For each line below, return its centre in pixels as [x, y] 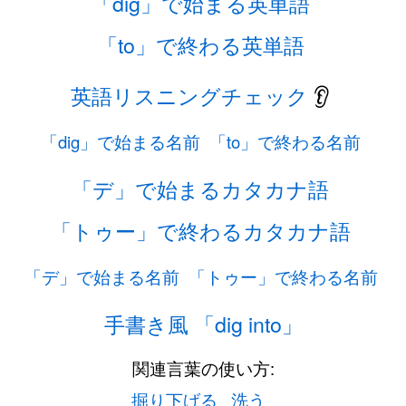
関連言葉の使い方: [203, 368]
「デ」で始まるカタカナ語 [200, 188]
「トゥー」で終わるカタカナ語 [200, 230]
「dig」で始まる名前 [121, 141]
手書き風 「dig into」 [203, 324]
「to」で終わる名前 [285, 141]
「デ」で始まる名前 [101, 276]
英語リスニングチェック [189, 95]
